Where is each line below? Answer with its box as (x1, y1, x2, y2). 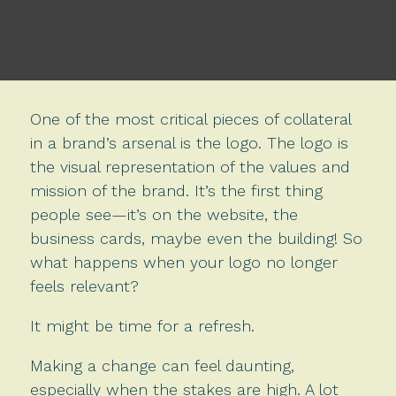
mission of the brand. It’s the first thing (29, 180, 323, 200)
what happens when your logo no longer (29, 252, 338, 271)
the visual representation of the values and (29, 156, 350, 176)
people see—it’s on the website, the (29, 204, 298, 224)
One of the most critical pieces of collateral (29, 109, 351, 128)
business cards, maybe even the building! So (29, 228, 362, 247)
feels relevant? (29, 276, 144, 295)
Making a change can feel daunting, (29, 355, 294, 375)
